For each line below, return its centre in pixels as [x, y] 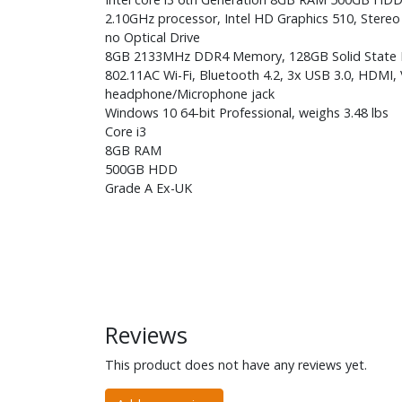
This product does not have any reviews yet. [236, 364]
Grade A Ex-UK [149, 188]
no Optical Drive [153, 37]
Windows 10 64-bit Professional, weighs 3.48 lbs [247, 112]
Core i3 [126, 131]
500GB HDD [141, 169]
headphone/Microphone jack [190, 93]
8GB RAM [133, 150]
